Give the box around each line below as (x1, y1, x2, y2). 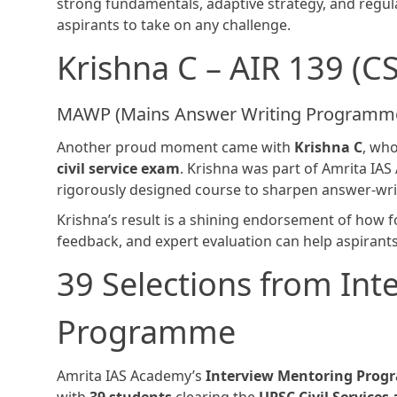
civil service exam (57, 159, 180, 179)
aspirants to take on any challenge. (57, 15, 291, 35)
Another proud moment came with (57, 137, 294, 158)
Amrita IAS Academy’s (57, 366, 206, 386)
